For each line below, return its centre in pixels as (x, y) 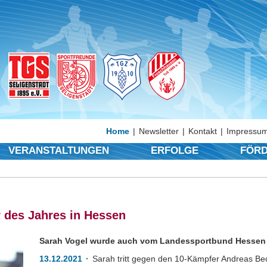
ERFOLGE (174, 150)
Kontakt (203, 131)
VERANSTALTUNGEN (59, 150)
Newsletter (159, 131)
